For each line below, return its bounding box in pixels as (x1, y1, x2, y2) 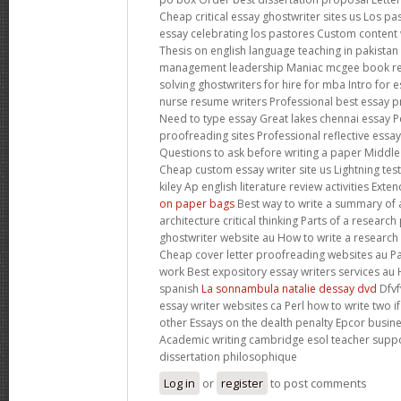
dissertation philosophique (159, 348, 297, 364)
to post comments (268, 374, 367, 391)
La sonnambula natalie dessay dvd (201, 280, 377, 296)
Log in (164, 374, 195, 391)
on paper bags (159, 195, 235, 211)
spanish (159, 280, 201, 296)
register (221, 374, 263, 391)
